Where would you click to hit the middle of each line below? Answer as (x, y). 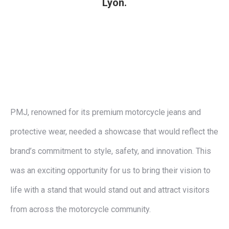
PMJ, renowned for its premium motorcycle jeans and (106, 112)
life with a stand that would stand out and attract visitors (110, 190)
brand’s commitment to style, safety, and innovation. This (111, 151)
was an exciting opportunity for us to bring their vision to (110, 170)
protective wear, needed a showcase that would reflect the (114, 132)
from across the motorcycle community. (81, 209)
